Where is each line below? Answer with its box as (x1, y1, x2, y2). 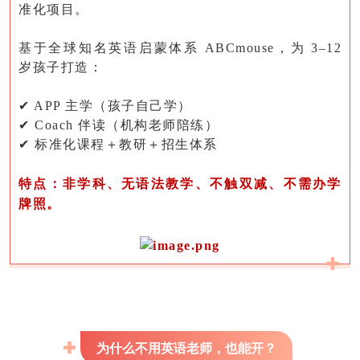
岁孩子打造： (18, 60, 103, 75)
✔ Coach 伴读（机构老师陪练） (18, 118, 219, 133)
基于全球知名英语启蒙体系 (18, 41, 199, 55)
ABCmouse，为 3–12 (198, 41, 342, 55)
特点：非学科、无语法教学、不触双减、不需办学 (18, 177, 342, 191)
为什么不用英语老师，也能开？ (96, 338, 276, 357)
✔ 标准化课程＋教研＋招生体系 (18, 137, 218, 152)
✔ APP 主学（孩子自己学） (18, 99, 192, 113)
